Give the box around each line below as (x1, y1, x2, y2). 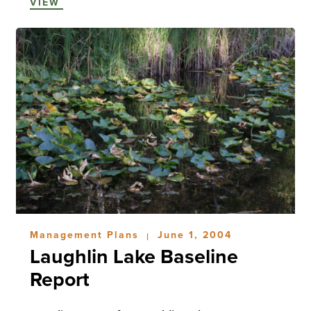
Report (29, 268, 90, 292)
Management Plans (29, 229, 143, 242)
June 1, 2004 (157, 229, 232, 242)
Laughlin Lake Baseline (29, 245, 238, 269)
